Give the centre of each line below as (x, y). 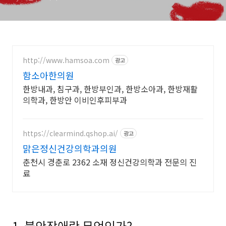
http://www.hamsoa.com (66, 60)
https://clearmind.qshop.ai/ (70, 133)
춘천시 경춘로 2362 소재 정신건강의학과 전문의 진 (110, 162)
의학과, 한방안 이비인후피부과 (75, 100)
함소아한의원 (48, 75)
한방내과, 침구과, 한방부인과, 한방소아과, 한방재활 (110, 89)
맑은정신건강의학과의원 (70, 148)
